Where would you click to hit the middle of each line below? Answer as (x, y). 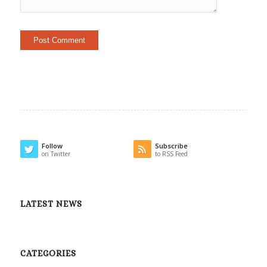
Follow (52, 145)
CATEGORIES (48, 253)
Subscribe (171, 145)
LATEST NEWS (51, 204)
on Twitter (56, 153)
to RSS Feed (171, 153)
